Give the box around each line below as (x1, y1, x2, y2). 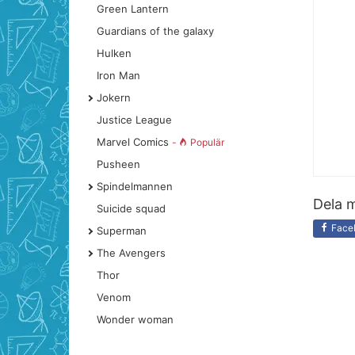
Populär (190, 136, 224, 148)
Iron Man (97, 69, 140, 82)
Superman (97, 224, 147, 237)
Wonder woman (97, 313, 174, 326)
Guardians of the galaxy (97, 25, 214, 37)
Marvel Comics (97, 136, 172, 148)
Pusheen (97, 158, 140, 170)
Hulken (97, 47, 132, 59)
